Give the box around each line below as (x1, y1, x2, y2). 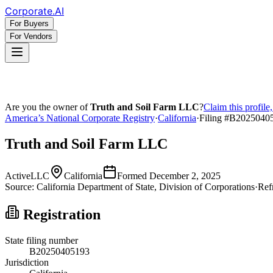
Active (5, 170, 30, 181)
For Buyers (10, 19, 49, 28)
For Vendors (10, 32, 52, 41)
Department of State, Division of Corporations (75, 181, 255, 192)
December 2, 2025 (149, 170, 221, 181)
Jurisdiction (5, 257, 49, 268)
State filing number (5, 235, 78, 246)
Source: (5, 181, 34, 192)
